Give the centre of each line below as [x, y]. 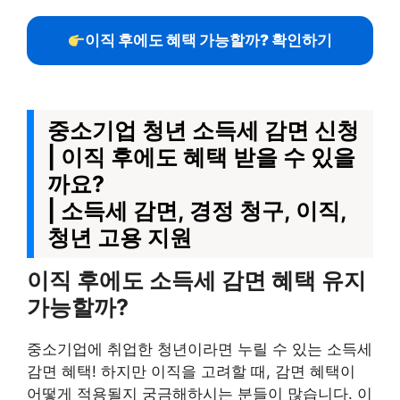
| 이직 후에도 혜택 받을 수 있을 [201, 157]
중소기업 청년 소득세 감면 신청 [203, 130]
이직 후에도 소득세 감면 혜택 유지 [196, 280]
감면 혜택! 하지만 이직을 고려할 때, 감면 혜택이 [191, 371]
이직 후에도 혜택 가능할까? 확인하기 [209, 40]
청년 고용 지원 [120, 237]
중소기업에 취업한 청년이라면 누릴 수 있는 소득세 [200, 349]
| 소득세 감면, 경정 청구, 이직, [197, 211]
